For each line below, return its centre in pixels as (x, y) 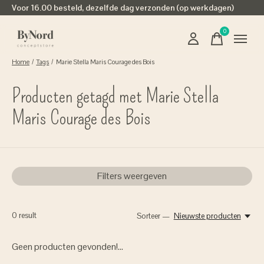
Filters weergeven (132, 176)
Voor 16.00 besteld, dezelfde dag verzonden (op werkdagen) (123, 8)
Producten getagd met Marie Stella (115, 96)
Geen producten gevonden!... (67, 247)
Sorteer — (154, 216)
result (27, 215)
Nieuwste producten (207, 216)
